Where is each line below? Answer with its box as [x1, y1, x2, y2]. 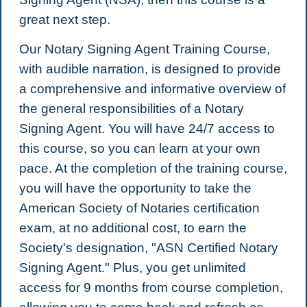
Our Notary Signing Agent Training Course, [19, 42, 270, 57]
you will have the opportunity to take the [19, 181, 251, 196]
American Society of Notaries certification [19, 201, 260, 216]
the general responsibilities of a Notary [19, 101, 244, 116]
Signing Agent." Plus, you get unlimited [19, 260, 246, 275]
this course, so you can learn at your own [19, 141, 260, 156]
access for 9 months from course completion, [19, 280, 283, 295]
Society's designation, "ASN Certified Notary [19, 241, 278, 256]
